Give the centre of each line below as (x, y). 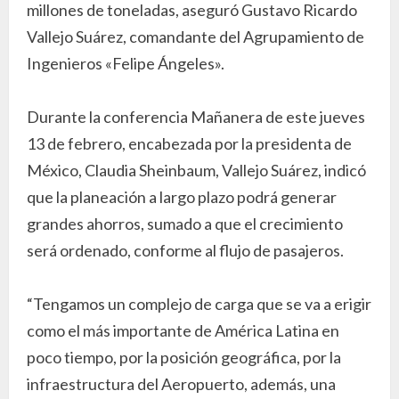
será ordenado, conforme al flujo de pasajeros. (185, 250)
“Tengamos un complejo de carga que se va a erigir (199, 303)
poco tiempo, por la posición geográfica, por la (184, 357)
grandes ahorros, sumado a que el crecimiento (185, 223)
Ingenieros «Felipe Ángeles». (126, 63)
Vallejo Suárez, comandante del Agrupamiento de (195, 36)
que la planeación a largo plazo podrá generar (182, 196)
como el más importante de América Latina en (183, 330)
